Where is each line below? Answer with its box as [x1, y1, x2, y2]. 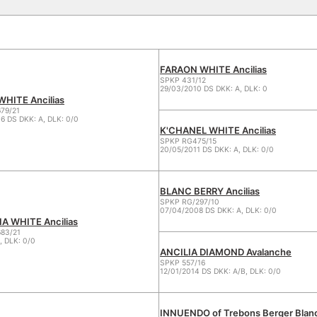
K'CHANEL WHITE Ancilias [160, 125, 276, 136]
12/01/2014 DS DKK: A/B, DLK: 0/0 [160, 267, 281, 276]
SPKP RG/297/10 [160, 197, 219, 207]
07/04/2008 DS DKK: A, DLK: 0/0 [160, 206, 277, 215]
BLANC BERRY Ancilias [160, 185, 260, 197]
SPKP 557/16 [160, 258, 205, 267]
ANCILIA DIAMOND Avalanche [160, 246, 292, 258]
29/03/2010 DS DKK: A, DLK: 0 [160, 84, 267, 93]
